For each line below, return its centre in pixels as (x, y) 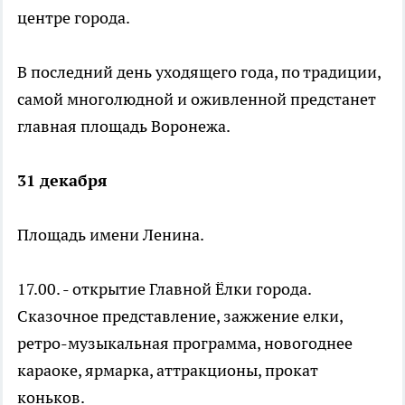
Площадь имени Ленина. (111, 234)
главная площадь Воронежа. (124, 126)
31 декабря (62, 180)
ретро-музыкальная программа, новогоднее (185, 343)
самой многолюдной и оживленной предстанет (197, 99)
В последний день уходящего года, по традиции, (199, 71)
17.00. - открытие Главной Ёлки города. (164, 288)
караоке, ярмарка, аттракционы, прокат (168, 370)
